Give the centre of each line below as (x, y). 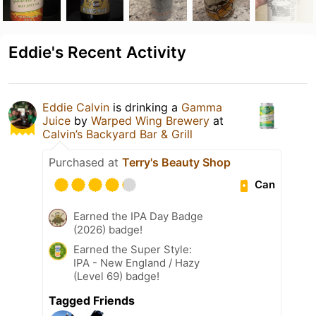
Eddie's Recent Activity (97, 51)
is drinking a (145, 107)
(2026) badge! (108, 229)
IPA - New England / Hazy (136, 262)
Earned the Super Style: (133, 249)
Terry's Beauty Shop (176, 162)
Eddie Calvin (76, 107)
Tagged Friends (92, 300)
